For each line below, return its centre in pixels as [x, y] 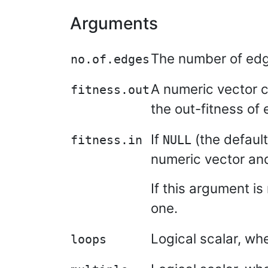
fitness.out [110, 90]
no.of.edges [110, 60]
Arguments [114, 23]
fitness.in [106, 140]
